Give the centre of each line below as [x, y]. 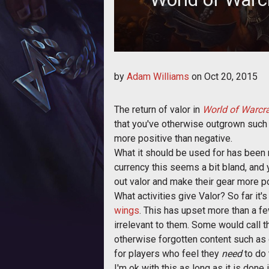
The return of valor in [158, 110]
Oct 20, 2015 [231, 77]
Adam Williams [158, 77]
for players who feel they [168, 254]
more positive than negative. [173, 138]
